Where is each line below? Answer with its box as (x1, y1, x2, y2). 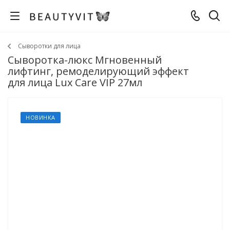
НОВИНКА (26, 113, 55, 121)
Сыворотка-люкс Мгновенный (8, 53, 162, 67)
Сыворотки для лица (18, 42, 81, 50)
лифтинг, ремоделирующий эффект (8, 64, 189, 78)
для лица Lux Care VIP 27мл (8, 75, 142, 89)
